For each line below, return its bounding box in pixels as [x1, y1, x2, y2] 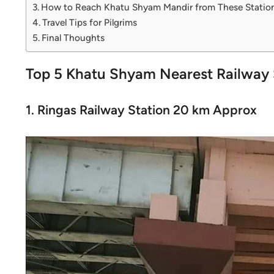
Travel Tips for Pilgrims [42, 17, 138, 28]
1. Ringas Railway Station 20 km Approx [26, 102, 257, 117]
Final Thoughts [42, 32, 105, 43]
